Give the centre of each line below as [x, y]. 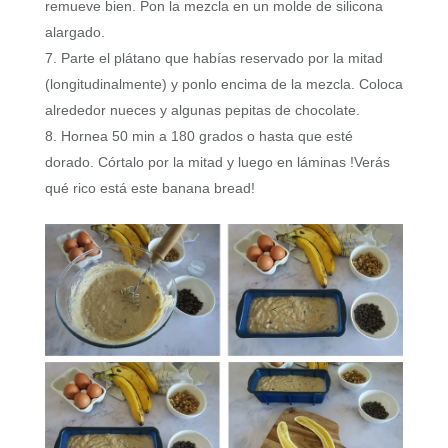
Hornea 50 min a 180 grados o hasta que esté [206, 136]
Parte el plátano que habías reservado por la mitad [221, 58]
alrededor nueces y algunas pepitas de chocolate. [202, 110]
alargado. [74, 32]
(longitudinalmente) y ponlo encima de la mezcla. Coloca [223, 84]
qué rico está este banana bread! [149, 188]
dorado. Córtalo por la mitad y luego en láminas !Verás [217, 162]
